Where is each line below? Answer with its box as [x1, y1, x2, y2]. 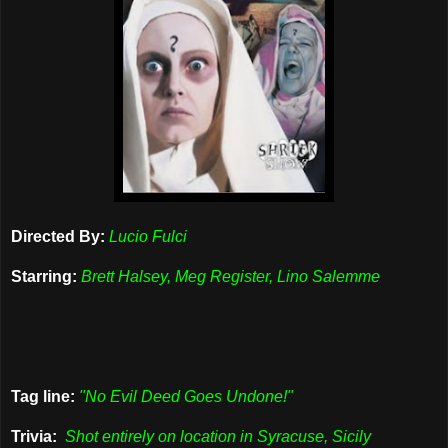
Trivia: [11, 427, 65, 445]
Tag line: [11, 387, 75, 405]
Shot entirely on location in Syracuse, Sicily [65, 427, 371, 445]
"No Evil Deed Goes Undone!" [79, 387, 293, 405]
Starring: [11, 267, 77, 285]
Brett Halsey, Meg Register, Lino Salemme [81, 267, 380, 285]
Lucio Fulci [109, 227, 187, 245]
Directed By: [11, 227, 105, 245]
